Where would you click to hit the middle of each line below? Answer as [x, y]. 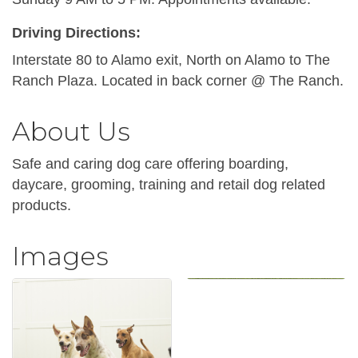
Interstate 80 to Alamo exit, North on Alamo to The [171, 60]
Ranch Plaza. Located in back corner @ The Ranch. [178, 81]
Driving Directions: [76, 33]
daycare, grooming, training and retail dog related [169, 185]
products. [42, 206]
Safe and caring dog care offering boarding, [150, 164]
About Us [71, 132]
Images [60, 257]
